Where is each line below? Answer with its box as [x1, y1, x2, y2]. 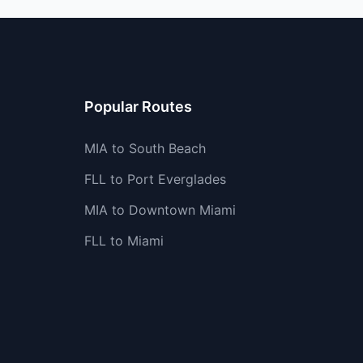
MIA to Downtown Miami [84, 202, 236, 218]
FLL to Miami [84, 233, 164, 249]
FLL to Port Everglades [84, 171, 226, 187]
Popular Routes [84, 98, 192, 115]
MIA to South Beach [84, 140, 206, 156]
